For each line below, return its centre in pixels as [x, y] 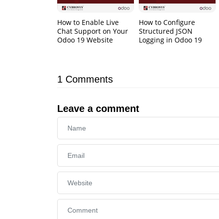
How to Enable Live [88, 22]
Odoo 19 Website [85, 40]
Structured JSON [166, 31]
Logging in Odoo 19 [171, 40]
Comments [89, 79]
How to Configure [167, 22]
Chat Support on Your [93, 31]
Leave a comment [98, 108]
